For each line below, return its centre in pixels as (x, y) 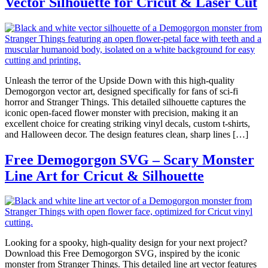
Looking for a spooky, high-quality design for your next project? (126, 243)
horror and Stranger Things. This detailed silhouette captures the (125, 102)
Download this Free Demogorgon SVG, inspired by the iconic (122, 254)
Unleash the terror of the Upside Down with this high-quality (120, 80)
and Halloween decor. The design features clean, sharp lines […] (127, 134)
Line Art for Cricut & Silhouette (104, 176)
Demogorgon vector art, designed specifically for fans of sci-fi (121, 91)
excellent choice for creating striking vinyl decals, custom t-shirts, (127, 123)
